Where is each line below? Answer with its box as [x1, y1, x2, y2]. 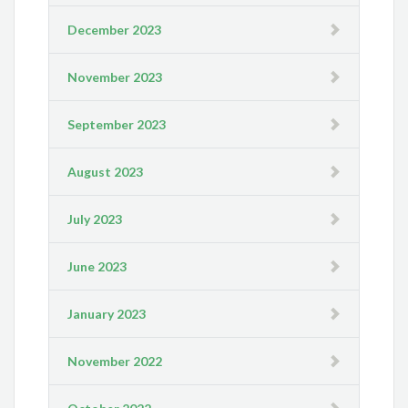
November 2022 [67, 353, 163, 370]
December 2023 [67, 22, 162, 38]
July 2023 [67, 211, 123, 228]
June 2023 [67, 259, 127, 275]
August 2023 [67, 164, 144, 180]
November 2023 [67, 69, 163, 86]
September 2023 [67, 117, 167, 133]
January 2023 [67, 306, 147, 322]
